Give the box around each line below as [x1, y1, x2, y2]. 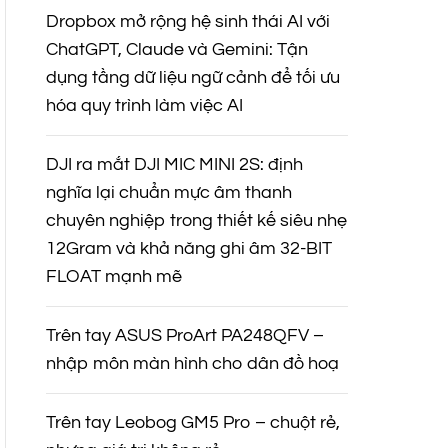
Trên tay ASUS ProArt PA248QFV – [45, 326, 324, 346]
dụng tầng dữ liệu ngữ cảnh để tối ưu [45, 68, 340, 88]
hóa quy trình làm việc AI [45, 96, 243, 116]
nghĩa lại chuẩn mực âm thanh [45, 183, 292, 203]
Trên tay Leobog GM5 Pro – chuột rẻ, [45, 413, 340, 433]
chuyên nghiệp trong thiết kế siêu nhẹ [45, 211, 347, 231]
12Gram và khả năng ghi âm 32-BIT [45, 239, 332, 259]
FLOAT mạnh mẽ [45, 267, 182, 287]
